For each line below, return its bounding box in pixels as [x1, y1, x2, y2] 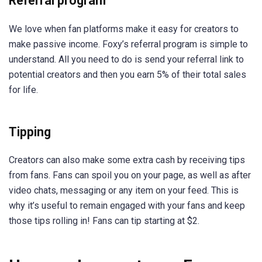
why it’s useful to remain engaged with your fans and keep [9, 200, 245, 212]
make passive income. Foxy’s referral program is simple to [9, 38, 248, 50]
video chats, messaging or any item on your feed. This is [9, 185, 239, 196]
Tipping [9, 124, 51, 139]
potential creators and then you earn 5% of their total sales [9, 68, 246, 80]
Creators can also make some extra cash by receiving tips [9, 154, 245, 166]
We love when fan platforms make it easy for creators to [9, 23, 239, 35]
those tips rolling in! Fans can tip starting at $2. [9, 215, 199, 227]
